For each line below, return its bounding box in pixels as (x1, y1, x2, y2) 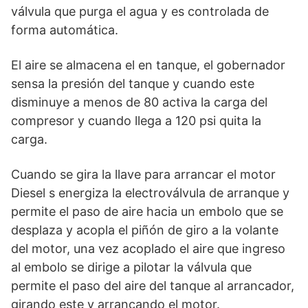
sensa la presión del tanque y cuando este (11, 76, 254, 91)
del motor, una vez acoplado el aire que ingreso (11, 241, 285, 256)
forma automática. (11, 22, 118, 37)
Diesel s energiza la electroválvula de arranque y (11, 185, 289, 200)
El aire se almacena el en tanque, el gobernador (11, 57, 285, 72)
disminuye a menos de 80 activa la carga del (11, 94, 267, 109)
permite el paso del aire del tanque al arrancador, (11, 278, 294, 293)
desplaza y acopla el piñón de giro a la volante (11, 222, 278, 237)
